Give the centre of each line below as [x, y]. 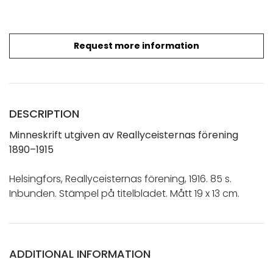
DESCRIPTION [44, 113]
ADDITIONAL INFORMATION [80, 253]
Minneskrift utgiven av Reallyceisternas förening [124, 135]
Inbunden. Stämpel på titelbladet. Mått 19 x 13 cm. [124, 193]
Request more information [136, 45]
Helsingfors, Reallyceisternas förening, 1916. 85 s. [120, 179]
